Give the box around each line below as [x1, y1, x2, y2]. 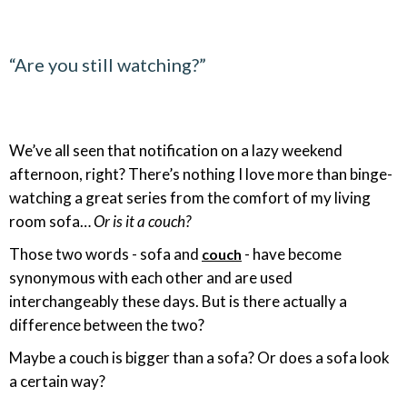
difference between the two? [9, 315, 204, 334]
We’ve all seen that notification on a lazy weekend [9, 141, 342, 160]
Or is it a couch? [94, 212, 194, 231]
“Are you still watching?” [9, 54, 206, 75]
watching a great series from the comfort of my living [9, 188, 371, 207]
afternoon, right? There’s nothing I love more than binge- [9, 164, 392, 184]
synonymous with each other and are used [9, 268, 293, 287]
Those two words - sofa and [9, 244, 202, 263]
